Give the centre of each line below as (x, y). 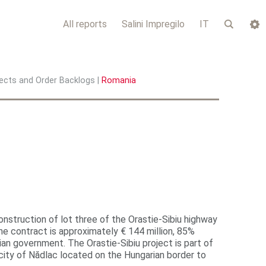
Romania (119, 80)
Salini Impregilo (153, 24)
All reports (85, 24)
